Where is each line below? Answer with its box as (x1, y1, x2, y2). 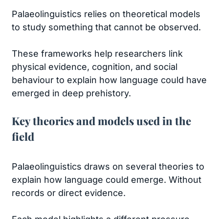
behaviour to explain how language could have (12, 75, 207, 85)
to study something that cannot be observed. (12, 22, 203, 32)
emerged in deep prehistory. (12, 88, 131, 98)
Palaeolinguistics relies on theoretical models (12, 9, 200, 19)
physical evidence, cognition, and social (12, 62, 177, 72)
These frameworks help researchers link (12, 48, 183, 59)
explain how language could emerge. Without (12, 175, 201, 185)
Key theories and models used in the (12, 113, 191, 128)
